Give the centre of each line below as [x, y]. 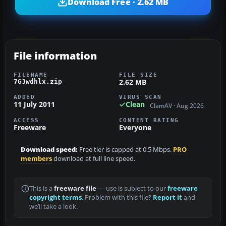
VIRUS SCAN [140, 97]
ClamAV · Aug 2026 [177, 105]
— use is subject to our [132, 188]
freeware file [75, 188]
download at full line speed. [94, 158]
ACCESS [26, 120]
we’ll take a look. [53, 206]
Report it [167, 197]
